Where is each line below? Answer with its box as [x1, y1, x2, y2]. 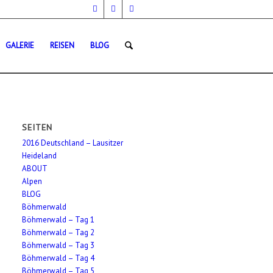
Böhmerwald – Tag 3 [22, 240, 95, 250]
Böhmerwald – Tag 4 [22, 253, 95, 263]
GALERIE [5, 40, 34, 51]
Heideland [22, 151, 57, 161]
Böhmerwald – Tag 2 [22, 227, 95, 238]
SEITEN [22, 121, 53, 133]
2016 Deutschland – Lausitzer [22, 138, 124, 148]
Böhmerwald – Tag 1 [22, 214, 95, 225]
